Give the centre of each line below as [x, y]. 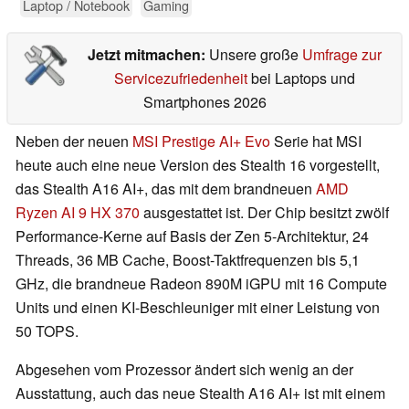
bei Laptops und [301, 79]
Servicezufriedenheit [180, 79]
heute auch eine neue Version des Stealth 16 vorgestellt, [198, 165]
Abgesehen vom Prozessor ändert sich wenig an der [184, 370]
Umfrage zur [341, 55]
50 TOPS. [47, 331]
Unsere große [255, 55]
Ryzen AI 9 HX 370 [78, 213]
